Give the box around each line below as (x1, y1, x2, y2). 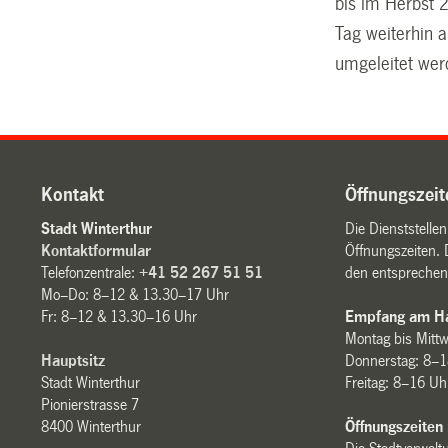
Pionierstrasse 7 (41, 396, 140, 414)
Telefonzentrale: (41, 264, 140, 282)
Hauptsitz (41, 352, 106, 370)
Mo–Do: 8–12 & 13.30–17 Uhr (41, 286, 230, 304)
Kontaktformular (41, 242, 152, 260)
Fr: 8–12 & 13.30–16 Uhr (41, 308, 198, 326)
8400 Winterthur (41, 418, 142, 436)
